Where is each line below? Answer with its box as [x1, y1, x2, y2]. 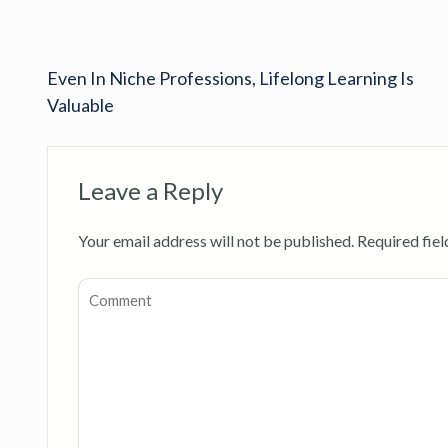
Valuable [47, 93, 114, 116]
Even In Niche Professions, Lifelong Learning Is [47, 66, 414, 89]
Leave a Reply [78, 175, 223, 205]
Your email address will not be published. [78, 230, 354, 250]
